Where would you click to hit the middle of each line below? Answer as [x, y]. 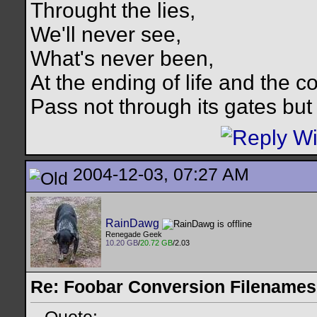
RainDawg [132, 223]
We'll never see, [106, 35]
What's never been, [122, 59]
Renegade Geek [134, 235]
